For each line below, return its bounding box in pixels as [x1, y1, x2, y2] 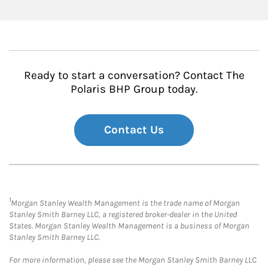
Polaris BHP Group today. [71, 82, 197, 96]
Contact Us [104, 123, 164, 136]
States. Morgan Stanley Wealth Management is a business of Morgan [9, 220, 249, 231]
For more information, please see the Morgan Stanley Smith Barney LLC [9, 254, 257, 265]
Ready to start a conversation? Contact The [23, 68, 245, 82]
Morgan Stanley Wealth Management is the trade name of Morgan [11, 197, 240, 208]
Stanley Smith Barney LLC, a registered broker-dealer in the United [9, 209, 237, 220]
